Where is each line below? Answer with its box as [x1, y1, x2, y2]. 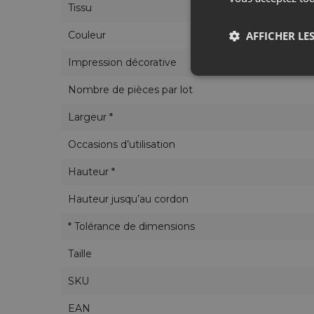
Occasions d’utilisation [68, 137, 175, 151]
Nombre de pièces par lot [68, 83, 193, 96]
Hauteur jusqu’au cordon [68, 192, 189, 205]
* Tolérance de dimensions [68, 219, 195, 233]
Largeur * [68, 110, 113, 123]
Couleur [68, 28, 106, 41]
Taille [68, 247, 92, 260]
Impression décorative [68, 55, 177, 69]
